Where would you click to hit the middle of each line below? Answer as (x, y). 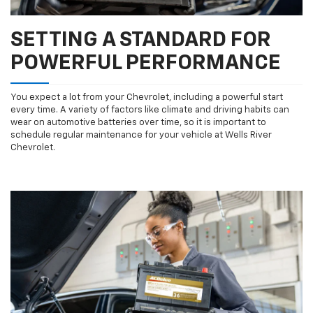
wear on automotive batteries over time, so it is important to (138, 123)
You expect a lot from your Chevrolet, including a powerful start (147, 98)
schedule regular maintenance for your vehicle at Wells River (141, 136)
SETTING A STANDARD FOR (141, 41)
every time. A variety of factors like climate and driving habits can (150, 110)
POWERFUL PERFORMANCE (146, 64)
